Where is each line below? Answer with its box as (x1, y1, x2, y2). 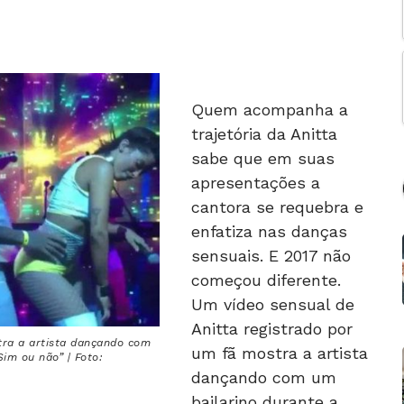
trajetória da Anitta (191, 124, 337, 144)
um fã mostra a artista (191, 344, 368, 363)
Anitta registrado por (191, 319, 353, 339)
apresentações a (191, 173, 320, 193)
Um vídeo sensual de (191, 295, 354, 315)
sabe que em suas (191, 149, 335, 169)
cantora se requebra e (191, 197, 363, 217)
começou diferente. (191, 271, 341, 290)
